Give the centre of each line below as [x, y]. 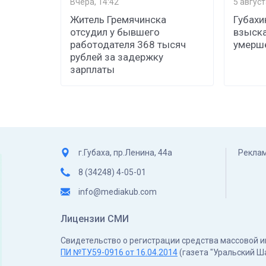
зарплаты [92, 69]
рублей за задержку [117, 57]
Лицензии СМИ [95, 218]
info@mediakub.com [118, 191]
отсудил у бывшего [115, 32]
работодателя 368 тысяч [128, 44]
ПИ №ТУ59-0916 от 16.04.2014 [119, 252]
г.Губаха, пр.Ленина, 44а [125, 152]
